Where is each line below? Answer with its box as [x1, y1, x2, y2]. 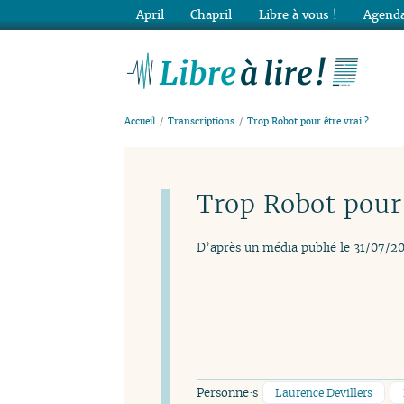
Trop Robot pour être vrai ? [247, 115, 370, 128]
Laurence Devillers [274, 385, 372, 399]
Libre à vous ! [258, 6, 337, 23]
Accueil [124, 115, 155, 128]
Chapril [190, 6, 233, 23]
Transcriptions [168, 115, 235, 128]
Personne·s [197, 384, 262, 400]
